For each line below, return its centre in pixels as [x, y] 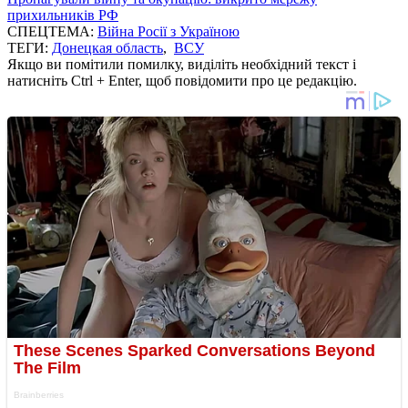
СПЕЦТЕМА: [52, 31]
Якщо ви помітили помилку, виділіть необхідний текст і [182, 64]
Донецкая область [107, 47]
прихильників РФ [63, 15]
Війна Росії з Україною [168, 31]
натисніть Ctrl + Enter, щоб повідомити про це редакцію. [182, 80]
